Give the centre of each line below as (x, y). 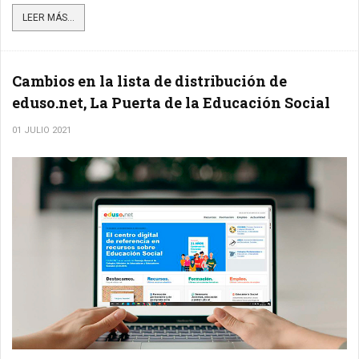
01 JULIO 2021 (42, 130)
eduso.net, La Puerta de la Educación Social (171, 102)
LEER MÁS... (48, 17)
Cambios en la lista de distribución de (149, 81)
